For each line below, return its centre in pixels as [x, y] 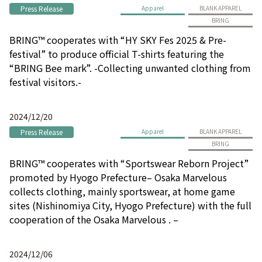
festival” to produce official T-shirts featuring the [117, 54]
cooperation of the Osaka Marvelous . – [94, 219]
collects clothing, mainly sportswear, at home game [122, 191]
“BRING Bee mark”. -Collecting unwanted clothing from [130, 68]
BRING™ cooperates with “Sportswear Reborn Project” [129, 163]
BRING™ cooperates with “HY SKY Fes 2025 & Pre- [118, 39]
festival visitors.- [45, 82]
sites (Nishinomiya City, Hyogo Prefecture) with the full [130, 205]
